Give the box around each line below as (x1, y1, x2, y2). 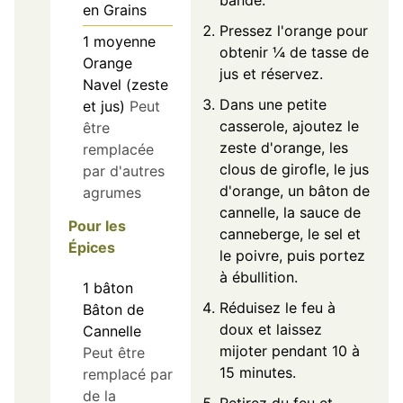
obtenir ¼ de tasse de (219, 43, 369, 62)
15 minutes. (219, 363, 296, 382)
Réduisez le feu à (219, 299, 336, 318)
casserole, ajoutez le (219, 117, 359, 136)
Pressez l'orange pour (219, 22, 368, 40)
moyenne (94, 32, 156, 51)
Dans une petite (219, 95, 327, 114)
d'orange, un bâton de (219, 182, 370, 201)
